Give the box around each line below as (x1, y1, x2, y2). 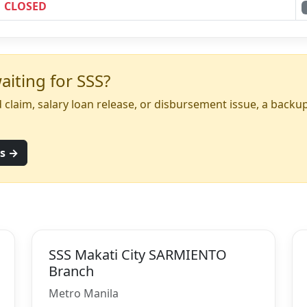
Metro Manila (49, 285, 119, 301)
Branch (49, 261, 94, 280)
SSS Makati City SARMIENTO (49, 245, 227, 264)
